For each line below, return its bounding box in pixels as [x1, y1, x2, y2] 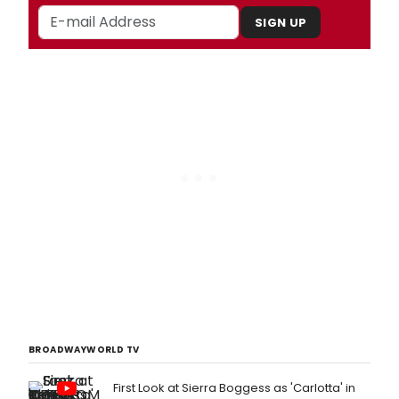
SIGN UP [255, 13, 307, 31]
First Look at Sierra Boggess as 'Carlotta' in [113, 379, 355, 397]
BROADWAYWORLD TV [28, 343, 140, 357]
